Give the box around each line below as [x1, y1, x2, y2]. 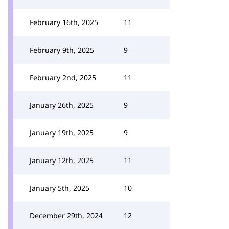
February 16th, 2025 [30, 17, 98, 27]
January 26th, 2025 [30, 100, 94, 110]
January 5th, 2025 [30, 183, 89, 193]
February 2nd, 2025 [30, 73, 96, 82]
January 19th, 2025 [30, 128, 94, 138]
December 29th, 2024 [30, 211, 103, 220]
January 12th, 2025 [30, 155, 94, 165]
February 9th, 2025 [30, 45, 94, 55]
